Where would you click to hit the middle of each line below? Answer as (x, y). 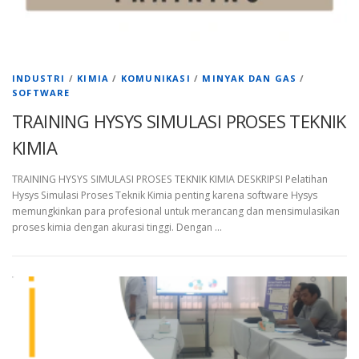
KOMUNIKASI (155, 78)
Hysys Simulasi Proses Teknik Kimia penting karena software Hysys (165, 195)
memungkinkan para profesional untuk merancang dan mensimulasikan (176, 211)
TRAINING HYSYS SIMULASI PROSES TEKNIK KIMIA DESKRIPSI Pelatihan (170, 179)
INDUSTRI (39, 78)
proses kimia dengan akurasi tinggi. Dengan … (117, 227)
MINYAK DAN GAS (250, 78)
